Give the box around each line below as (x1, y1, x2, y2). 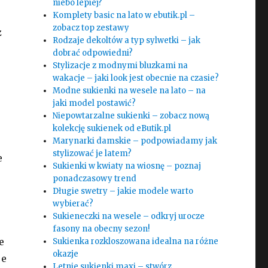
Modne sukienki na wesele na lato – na (53, 86, 206, 96)
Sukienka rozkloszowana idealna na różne (53, 236, 219, 246)
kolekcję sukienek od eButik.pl (53, 123, 172, 133)
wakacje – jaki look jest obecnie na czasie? (53, 73, 220, 83)
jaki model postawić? (53, 98, 136, 108)
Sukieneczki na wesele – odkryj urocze (53, 211, 205, 221)
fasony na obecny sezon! (53, 224, 150, 234)
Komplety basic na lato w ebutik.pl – (53, 10, 196, 20)
